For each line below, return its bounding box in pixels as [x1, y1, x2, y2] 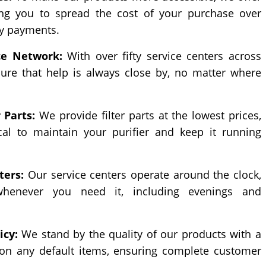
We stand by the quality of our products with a [17, 227, 262, 242]
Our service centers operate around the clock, [24, 167, 262, 182]
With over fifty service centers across [62, 49, 262, 64]
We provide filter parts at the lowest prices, [35, 108, 262, 123]
